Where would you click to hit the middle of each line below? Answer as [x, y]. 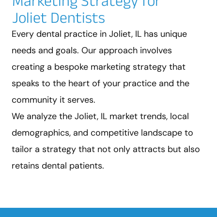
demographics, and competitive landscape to [102, 132]
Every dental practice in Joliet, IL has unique [99, 34]
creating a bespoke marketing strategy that [99, 67]
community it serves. [54, 100]
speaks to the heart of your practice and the [101, 83]
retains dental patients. [58, 165]
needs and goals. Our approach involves [92, 50]
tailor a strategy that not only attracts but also [106, 149]
